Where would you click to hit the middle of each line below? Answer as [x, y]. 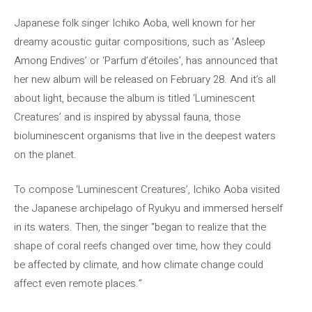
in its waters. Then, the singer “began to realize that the [140, 227]
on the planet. [45, 155]
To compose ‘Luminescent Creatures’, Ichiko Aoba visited [147, 189]
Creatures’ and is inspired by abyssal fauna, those [127, 117]
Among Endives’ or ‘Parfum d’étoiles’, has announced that [146, 61]
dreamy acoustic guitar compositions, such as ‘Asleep [140, 42]
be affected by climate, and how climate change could [139, 264]
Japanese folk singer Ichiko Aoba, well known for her [135, 23]
